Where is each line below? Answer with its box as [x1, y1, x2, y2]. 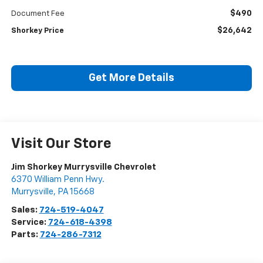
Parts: [11, 230, 40, 240]
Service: [11, 218, 48, 227]
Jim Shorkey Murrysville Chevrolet [11, 163, 156, 172]
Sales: [11, 205, 39, 215]
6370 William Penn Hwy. [11, 175, 104, 184]
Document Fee [11, 10, 65, 18]
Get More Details [89, 73, 174, 84]
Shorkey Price [11, 27, 64, 35]
